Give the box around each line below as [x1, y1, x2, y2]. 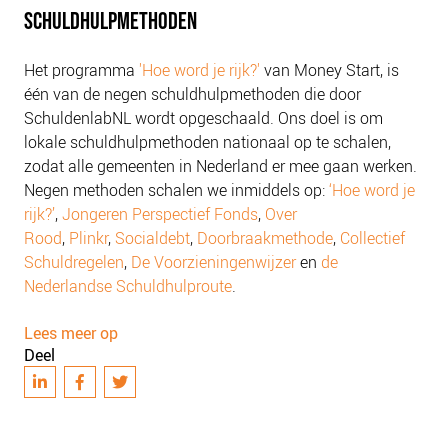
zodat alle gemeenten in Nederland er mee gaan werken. [24, 155, 417, 178]
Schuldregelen [24, 251, 124, 274]
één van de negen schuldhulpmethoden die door [24, 83, 361, 106]
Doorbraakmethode [197, 227, 333, 250]
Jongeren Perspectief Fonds [62, 203, 258, 226]
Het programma [24, 59, 139, 82]
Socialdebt [115, 227, 190, 250]
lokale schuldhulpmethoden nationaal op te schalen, [24, 131, 391, 154]
